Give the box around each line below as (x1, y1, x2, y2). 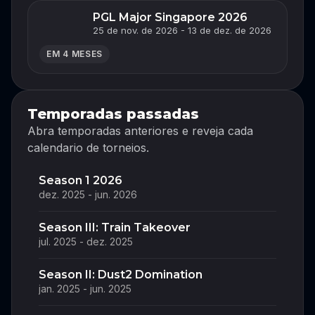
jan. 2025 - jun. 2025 (39, 282, 131, 295)
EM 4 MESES (46, 48, 103, 59)
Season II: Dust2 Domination (39, 267, 202, 281)
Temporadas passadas (27, 105, 199, 122)
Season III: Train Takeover (39, 220, 191, 234)
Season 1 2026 (39, 173, 122, 187)
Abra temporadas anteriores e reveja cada (27, 123, 253, 138)
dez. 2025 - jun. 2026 (39, 188, 137, 200)
